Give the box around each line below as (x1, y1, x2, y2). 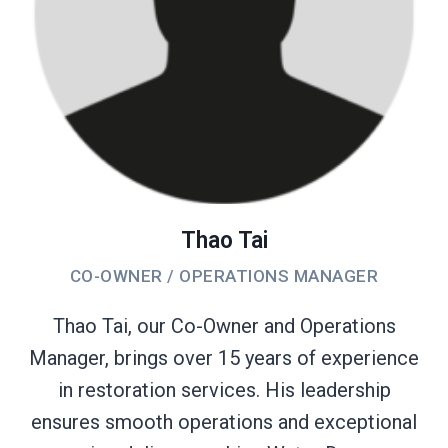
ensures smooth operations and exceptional (31, 409, 417, 434)
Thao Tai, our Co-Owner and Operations (52, 313, 396, 338)
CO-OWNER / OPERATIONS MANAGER (69, 265, 379, 286)
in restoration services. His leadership (57, 377, 391, 402)
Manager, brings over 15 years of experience (29, 345, 419, 370)
